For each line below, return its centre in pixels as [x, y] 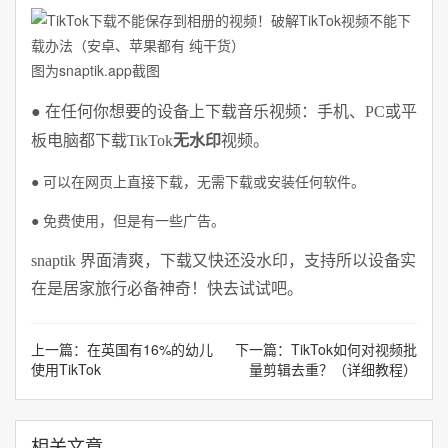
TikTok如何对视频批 [354, 349]
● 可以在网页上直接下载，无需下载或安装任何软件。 [198, 181]
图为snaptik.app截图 [95, 70]
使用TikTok [66, 369]
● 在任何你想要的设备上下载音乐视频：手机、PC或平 [224, 111]
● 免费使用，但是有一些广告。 [128, 220]
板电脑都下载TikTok [102, 140]
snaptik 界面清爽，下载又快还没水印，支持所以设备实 [223, 260]
